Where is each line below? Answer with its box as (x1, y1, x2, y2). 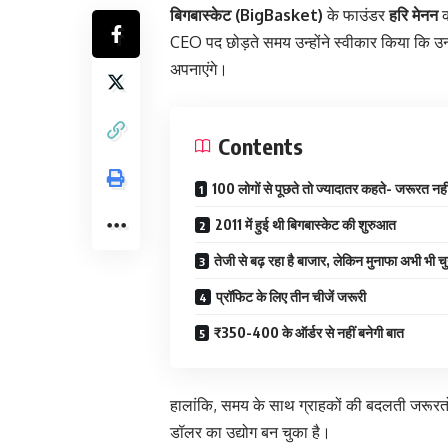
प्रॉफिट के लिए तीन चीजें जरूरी (216, 287, 366, 305)
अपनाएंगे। (170, 58, 228, 79)
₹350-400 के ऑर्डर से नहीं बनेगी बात (214, 323, 404, 341)
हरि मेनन (389, 4, 438, 25)
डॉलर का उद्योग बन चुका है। (170, 421, 331, 442)
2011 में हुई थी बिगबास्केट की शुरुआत (215, 215, 396, 233)
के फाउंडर (323, 4, 389, 25)
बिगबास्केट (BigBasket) (170, 4, 323, 25)
